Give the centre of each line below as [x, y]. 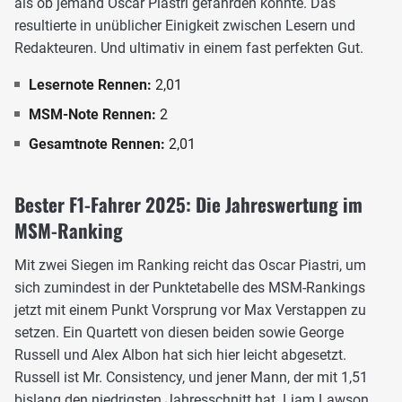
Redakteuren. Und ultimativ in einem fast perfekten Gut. [189, 48]
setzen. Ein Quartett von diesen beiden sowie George [179, 333]
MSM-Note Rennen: [94, 115]
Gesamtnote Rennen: [99, 144]
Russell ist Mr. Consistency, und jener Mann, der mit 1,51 [191, 378]
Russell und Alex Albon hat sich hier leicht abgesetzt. [180, 355]
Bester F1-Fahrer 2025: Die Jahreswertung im [188, 205]
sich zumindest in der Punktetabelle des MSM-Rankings [190, 288]
